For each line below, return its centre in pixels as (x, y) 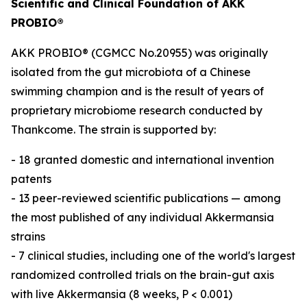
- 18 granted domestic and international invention (143, 160)
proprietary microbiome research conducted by (137, 110)
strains (28, 236)
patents (31, 179)
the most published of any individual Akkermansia (143, 217)
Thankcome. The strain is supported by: (113, 130)
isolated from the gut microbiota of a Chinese (131, 72)
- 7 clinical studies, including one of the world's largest (153, 256)
